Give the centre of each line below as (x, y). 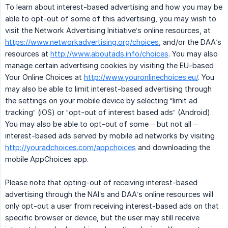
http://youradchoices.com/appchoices (70, 148)
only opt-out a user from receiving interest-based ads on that (112, 206)
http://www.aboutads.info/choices (109, 54)
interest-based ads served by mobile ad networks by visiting (110, 136)
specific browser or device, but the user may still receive (102, 218)
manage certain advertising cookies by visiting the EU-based (109, 66)
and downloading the (173, 148)
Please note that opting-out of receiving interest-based (101, 183)
